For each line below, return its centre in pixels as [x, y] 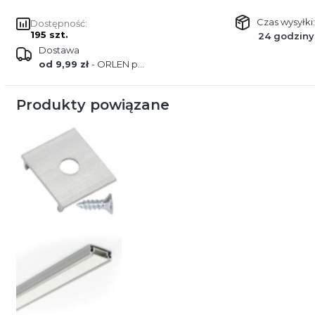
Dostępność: [58, 23]
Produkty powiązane [92, 105]
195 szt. [49, 34]
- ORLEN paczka [114, 64]
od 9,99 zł [65, 64]
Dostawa [59, 50]
